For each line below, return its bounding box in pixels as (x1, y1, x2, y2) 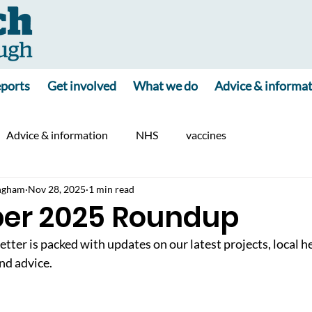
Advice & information (6, 128, 108, 141)
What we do (133, 78, 198, 93)
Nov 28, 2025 (28, 182, 86, 195)
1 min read (88, 182, 134, 195)
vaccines (186, 128, 226, 141)
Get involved (47, 78, 116, 93)
